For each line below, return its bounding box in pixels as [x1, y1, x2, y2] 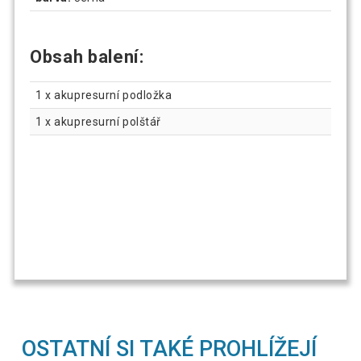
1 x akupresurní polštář [35, 114, 161, 128]
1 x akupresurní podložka [35, 88, 172, 102]
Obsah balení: [30, 46, 144, 67]
